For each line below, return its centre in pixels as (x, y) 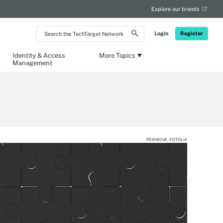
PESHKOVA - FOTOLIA (167, 139)
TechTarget (56, 47)
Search (49, 30)
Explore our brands (175, 9)
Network (51, 56)
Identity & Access (39, 56)
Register (192, 33)
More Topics (117, 56)
